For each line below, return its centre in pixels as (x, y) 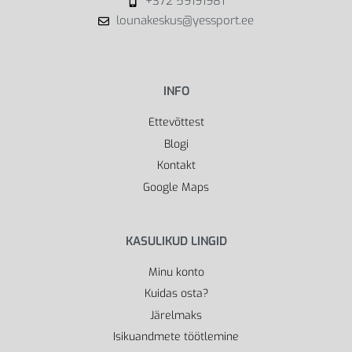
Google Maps (176, 187)
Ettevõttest (176, 123)
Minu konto (176, 272)
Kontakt (176, 166)
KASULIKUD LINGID (176, 241)
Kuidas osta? (176, 294)
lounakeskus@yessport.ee (185, 21)
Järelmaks (176, 315)
